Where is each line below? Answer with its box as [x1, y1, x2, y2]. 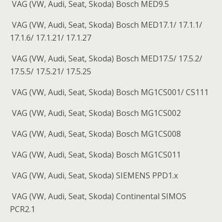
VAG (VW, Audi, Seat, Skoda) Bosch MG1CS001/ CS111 [10, 86, 209, 98]
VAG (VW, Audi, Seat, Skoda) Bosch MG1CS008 [10, 128, 181, 139]
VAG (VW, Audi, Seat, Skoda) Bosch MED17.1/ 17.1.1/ [10, 19, 202, 30]
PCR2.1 [10, 203, 35, 215]
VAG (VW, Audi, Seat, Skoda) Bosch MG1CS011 [10, 149, 181, 160]
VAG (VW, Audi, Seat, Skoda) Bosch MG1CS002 [10, 107, 181, 118]
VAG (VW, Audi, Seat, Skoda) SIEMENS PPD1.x [10, 169, 178, 181]
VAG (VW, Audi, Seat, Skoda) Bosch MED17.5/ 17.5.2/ [10, 53, 202, 64]
